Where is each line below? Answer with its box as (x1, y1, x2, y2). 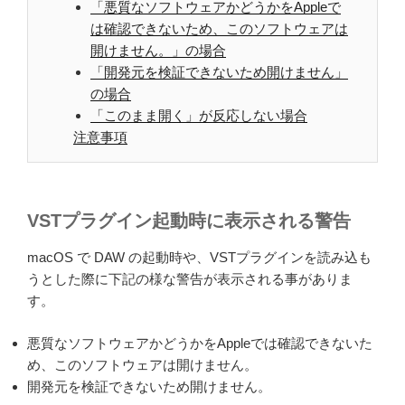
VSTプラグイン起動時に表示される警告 (27, 211, 351, 231)
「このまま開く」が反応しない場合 (90, 108, 307, 124)
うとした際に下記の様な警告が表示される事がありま (27, 271, 353, 287)
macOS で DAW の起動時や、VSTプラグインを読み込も (27, 250, 372, 266)
